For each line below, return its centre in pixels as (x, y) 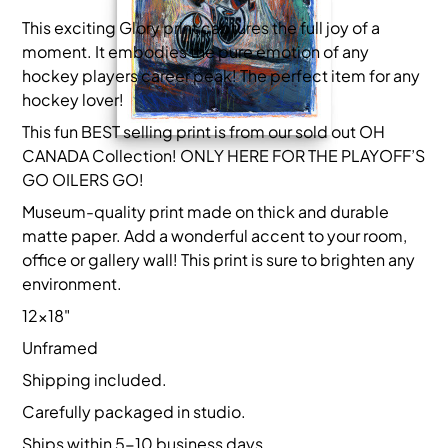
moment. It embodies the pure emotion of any (196, 51)
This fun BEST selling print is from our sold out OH (204, 131)
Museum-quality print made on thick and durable (206, 211)
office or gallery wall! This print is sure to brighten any (219, 259)
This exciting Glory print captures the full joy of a (201, 27)
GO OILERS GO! (83, 179)
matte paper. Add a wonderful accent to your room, (215, 235)
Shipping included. (95, 379)
